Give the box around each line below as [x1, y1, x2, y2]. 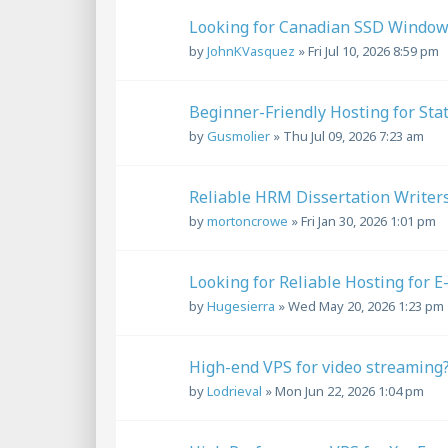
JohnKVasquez [207, 42, 295, 61]
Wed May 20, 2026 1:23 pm [288, 297, 444, 316]
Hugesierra [207, 297, 275, 316]
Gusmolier [207, 127, 270, 146]
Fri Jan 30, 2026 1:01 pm [301, 212, 436, 231]
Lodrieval [207, 381, 262, 400]
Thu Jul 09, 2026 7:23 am [283, 127, 424, 146]
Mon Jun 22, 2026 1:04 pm [275, 381, 424, 400]
